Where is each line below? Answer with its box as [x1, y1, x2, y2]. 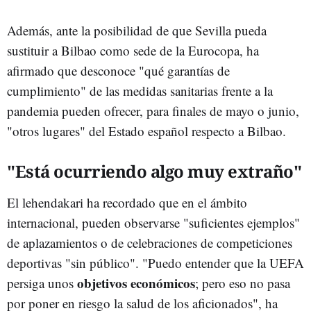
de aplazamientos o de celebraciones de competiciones [7, 234, 292, 251]
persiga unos [7, 274, 77, 292]
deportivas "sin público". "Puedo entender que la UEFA [7, 254, 304, 271]
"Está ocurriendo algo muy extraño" [7, 160, 301, 183]
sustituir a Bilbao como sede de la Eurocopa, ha [7, 42, 259, 59]
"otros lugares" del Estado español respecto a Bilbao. [7, 122, 286, 140]
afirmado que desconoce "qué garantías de [7, 62, 230, 79]
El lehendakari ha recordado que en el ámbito [7, 194, 247, 211]
